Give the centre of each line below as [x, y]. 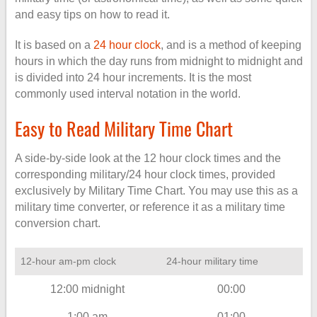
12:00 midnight [88, 289]
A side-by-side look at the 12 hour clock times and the [148, 158]
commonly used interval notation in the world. [127, 94]
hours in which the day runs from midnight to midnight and [158, 61]
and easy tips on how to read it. [92, 15]
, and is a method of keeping [231, 45]
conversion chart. [57, 223]
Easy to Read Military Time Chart [123, 128]
